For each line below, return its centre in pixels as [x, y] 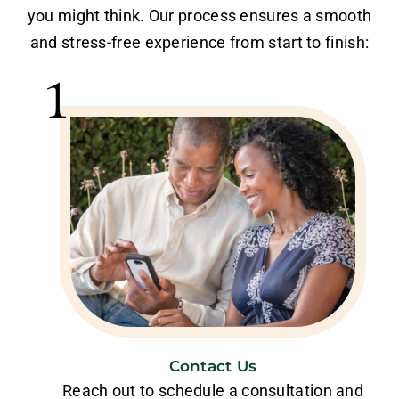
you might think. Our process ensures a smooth [199, 15]
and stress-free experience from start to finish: [199, 42]
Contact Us [213, 366]
